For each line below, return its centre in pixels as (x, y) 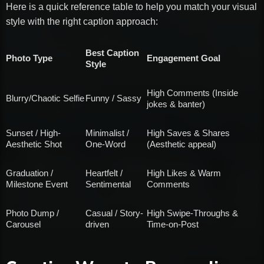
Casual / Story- (114, 213)
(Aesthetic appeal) (181, 144)
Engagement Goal (184, 58)
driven (97, 224)
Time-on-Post (173, 224)
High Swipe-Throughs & (192, 213)
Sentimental (108, 184)
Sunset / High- (33, 133)
